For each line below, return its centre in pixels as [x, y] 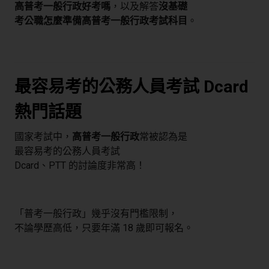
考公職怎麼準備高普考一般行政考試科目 [101, 21]
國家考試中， [43, 137]
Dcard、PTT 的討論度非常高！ [80, 166]
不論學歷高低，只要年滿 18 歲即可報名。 [104, 228]
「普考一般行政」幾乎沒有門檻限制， [96, 214]
